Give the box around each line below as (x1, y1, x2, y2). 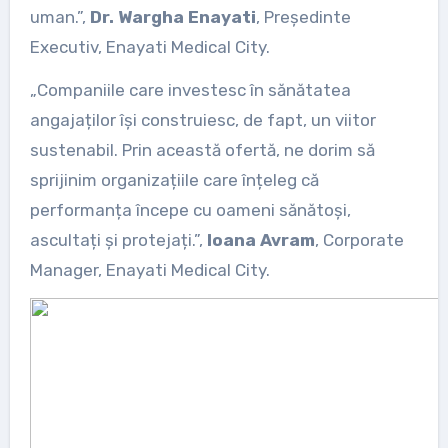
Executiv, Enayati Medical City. (29, 36, 270, 57)
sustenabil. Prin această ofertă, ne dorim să (29, 139, 375, 160)
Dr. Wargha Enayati (89, 6, 256, 27)
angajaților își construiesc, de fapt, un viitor (29, 109, 376, 130)
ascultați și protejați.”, (29, 229, 207, 250)
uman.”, (29, 6, 90, 27)
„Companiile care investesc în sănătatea (29, 79, 351, 100)
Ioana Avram (206, 229, 315, 250)
